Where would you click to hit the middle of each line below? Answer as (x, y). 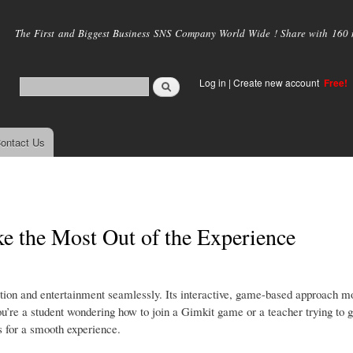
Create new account (277, 82)
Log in (213, 82)
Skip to (143, 9)
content (143, 44)
